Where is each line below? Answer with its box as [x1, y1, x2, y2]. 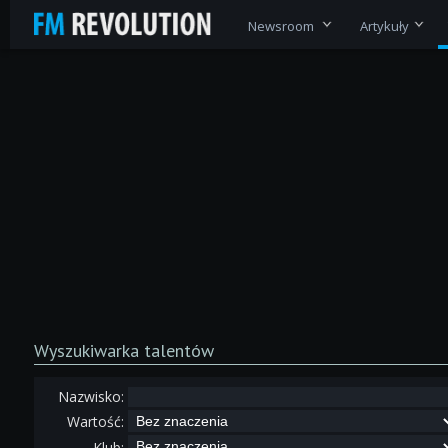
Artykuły [359, 16, 409, 35]
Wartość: [66, 412, 124, 432]
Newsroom [247, 16, 317, 35]
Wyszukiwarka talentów [33, 338, 214, 362]
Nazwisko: [57, 386, 124, 406]
